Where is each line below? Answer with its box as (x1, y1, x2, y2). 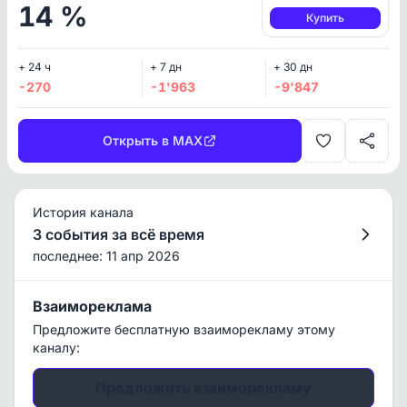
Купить (306, 11, 344, 25)
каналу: (33, 340, 80, 355)
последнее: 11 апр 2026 (33, 248, 180, 263)
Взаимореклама (33, 297, 152, 315)
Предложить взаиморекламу (95, 379, 312, 397)
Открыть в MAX (103, 133, 203, 148)
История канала (33, 204, 134, 220)
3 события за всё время (33, 225, 204, 243)
